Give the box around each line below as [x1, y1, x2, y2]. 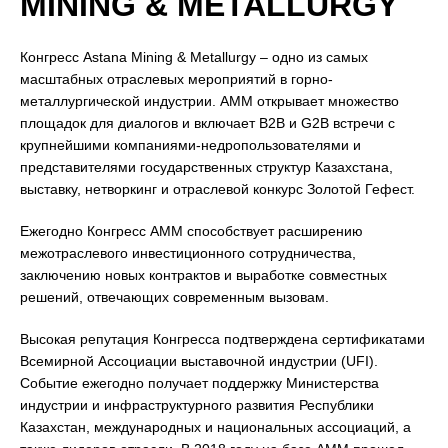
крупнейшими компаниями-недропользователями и [20, 137, 361, 153]
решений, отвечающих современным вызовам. [20, 289, 329, 305]
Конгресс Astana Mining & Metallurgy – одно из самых [20, 49, 368, 65]
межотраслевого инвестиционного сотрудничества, [20, 245, 356, 261]
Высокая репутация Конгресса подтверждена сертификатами [20, 331, 425, 347]
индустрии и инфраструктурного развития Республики [20, 397, 374, 413]
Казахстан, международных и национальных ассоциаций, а [20, 419, 411, 435]
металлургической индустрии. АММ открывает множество [20, 93, 399, 109]
